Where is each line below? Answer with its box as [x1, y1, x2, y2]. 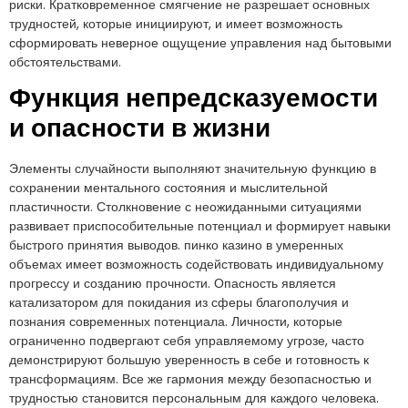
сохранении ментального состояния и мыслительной [9, 178, 328, 197]
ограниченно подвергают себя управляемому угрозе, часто [9, 331, 364, 350]
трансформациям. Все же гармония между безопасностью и [9, 369, 372, 388]
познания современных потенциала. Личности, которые [9, 311, 342, 331]
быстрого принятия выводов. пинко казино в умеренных [9, 235, 343, 254]
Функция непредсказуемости [9, 82, 378, 116]
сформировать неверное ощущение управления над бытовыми [9, 33, 392, 52]
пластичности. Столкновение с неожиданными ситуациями [9, 197, 362, 216]
